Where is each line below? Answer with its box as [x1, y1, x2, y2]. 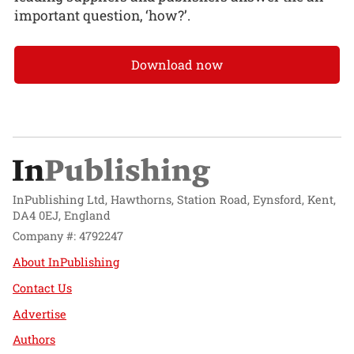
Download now [131, 55, 223, 73]
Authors [13, 332, 55, 348]
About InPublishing [13, 254, 119, 270]
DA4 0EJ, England [13, 207, 111, 223]
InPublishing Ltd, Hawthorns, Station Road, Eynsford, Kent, [13, 191, 336, 207]
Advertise [13, 306, 66, 322]
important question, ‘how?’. [14, 6, 190, 25]
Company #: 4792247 [13, 228, 123, 244]
